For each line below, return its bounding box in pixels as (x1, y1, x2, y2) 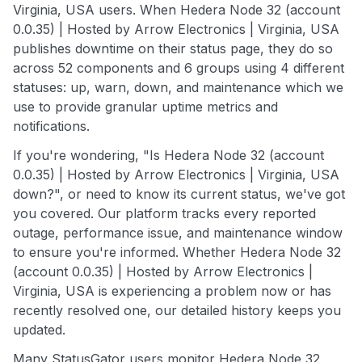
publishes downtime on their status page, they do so (13, 40, 333, 57)
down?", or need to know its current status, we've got (13, 185, 345, 202)
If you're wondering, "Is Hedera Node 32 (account (13, 146, 324, 163)
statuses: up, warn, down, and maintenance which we (13, 78, 343, 95)
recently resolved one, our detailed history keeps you (13, 301, 341, 318)
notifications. (13, 117, 90, 134)
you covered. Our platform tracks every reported (13, 204, 316, 221)
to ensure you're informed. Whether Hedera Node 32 (13, 243, 341, 260)
